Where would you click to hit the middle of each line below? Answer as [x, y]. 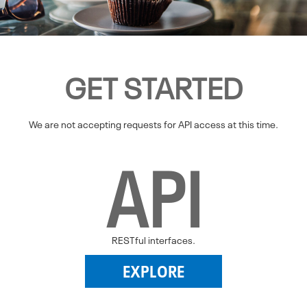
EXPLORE [153, 271]
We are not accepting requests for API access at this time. [153, 124]
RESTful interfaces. [153, 240]
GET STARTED [153, 88]
